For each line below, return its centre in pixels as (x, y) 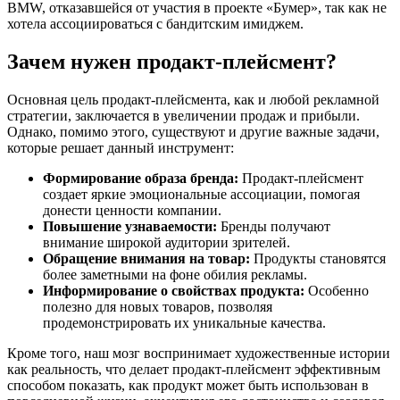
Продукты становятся (318, 258)
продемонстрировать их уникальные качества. (184, 322)
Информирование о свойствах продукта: (174, 290)
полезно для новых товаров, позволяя (158, 306)
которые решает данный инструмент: (121, 147)
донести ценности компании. (132, 210)
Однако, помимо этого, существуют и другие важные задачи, (193, 131)
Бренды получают (274, 226)
